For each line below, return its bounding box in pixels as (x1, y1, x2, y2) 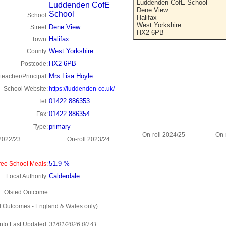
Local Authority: (6, 173, 48, 180)
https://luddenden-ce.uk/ (49, 85, 115, 92)
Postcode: (21, 60, 48, 67)
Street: (30, 24, 48, 31)
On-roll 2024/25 (142, 131, 185, 138)
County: (27, 48, 48, 55)
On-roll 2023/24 (67, 136, 110, 143)
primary (49, 123, 71, 130)
